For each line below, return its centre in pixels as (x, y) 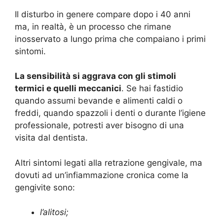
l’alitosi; (54, 212)
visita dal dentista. (51, 138)
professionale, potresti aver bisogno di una (99, 126)
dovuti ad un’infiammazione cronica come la (102, 175)
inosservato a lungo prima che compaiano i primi (110, 39)
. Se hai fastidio (152, 89)
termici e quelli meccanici (68, 89)
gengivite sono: (45, 187)
